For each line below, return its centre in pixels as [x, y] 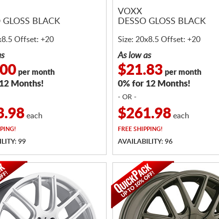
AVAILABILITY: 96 [145, 142]
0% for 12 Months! [154, 84]
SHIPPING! [147, 129]
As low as [134, 56]
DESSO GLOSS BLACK [162, 22]
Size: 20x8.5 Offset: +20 [159, 40]
